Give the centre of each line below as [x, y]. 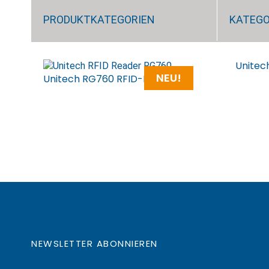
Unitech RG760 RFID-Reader [110, 79]
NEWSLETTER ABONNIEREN [95, 243]
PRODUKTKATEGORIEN [99, 20]
